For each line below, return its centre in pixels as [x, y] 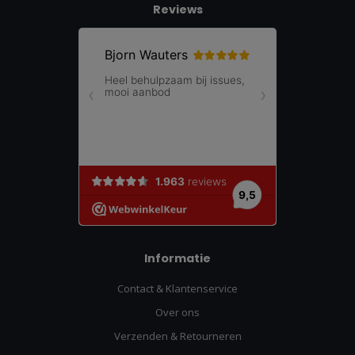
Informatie [177, 259]
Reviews [177, 10]
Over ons [177, 313]
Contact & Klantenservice [177, 289]
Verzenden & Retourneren [177, 336]
